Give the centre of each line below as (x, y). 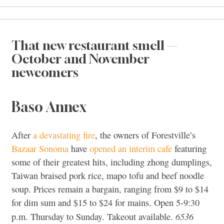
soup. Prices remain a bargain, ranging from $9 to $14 (110, 189)
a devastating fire (64, 135)
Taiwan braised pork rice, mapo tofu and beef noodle (108, 175)
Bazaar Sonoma (40, 148)
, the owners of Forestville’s (145, 135)
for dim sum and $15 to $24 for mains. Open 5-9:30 (105, 202)
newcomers (45, 72)
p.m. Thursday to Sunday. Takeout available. (93, 216)
